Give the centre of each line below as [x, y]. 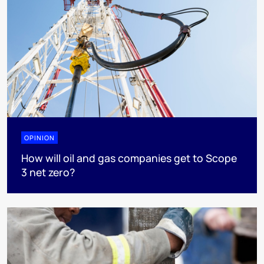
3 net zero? [48, 172]
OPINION [39, 138]
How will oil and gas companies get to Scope [129, 158]
